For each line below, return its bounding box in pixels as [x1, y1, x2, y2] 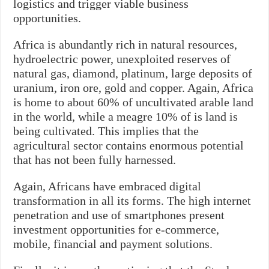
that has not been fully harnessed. [13, 153, 177, 166]
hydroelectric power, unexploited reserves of [13, 52, 231, 65]
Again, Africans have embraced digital [13, 179, 202, 193]
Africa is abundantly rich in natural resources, [13, 37, 238, 51]
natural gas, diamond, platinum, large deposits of [13, 66, 253, 80]
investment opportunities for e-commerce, [13, 222, 220, 236]
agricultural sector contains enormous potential [13, 138, 244, 152]
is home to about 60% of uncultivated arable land [13, 95, 254, 109]
